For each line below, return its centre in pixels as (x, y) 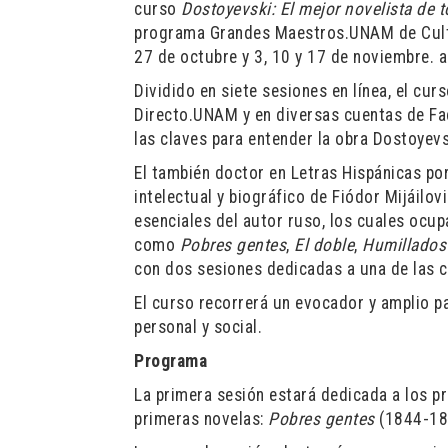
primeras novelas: (201, 419)
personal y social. (198, 327)
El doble (324, 245)
